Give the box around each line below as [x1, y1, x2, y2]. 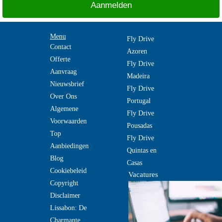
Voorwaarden [50, 117, 87, 125]
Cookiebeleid [50, 167, 87, 174]
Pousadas [127, 122, 153, 129]
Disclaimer [50, 192, 80, 199]
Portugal [127, 97, 151, 105]
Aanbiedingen [50, 142, 89, 150]
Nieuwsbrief [50, 80, 84, 88]
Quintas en [127, 147, 157, 154]
